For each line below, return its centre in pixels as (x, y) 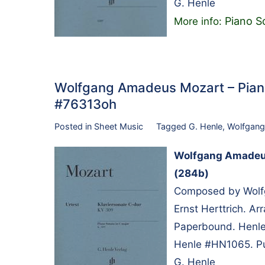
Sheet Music (119, 127)
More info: (199, 22)
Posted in (74, 127)
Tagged (172, 127)
